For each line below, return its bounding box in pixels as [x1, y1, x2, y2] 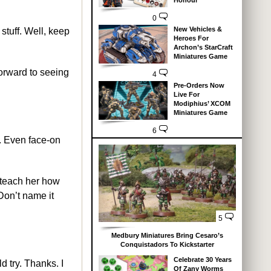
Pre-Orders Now [173, 82, 224, 90]
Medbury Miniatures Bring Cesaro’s [111, 232, 223, 239]
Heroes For [173, 34, 209, 42]
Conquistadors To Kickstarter [120, 241, 214, 248]
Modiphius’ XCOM [173, 100, 230, 108]
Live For [173, 91, 200, 99]
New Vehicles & [173, 25, 222, 33]
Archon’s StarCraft [173, 44, 233, 51]
